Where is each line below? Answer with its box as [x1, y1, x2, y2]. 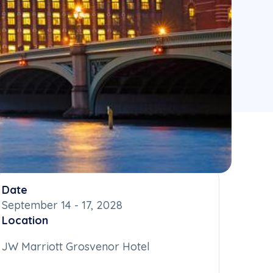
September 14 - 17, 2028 [1, 198, 122, 212]
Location [1, 213, 48, 227]
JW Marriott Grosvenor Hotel [1, 239, 150, 253]
